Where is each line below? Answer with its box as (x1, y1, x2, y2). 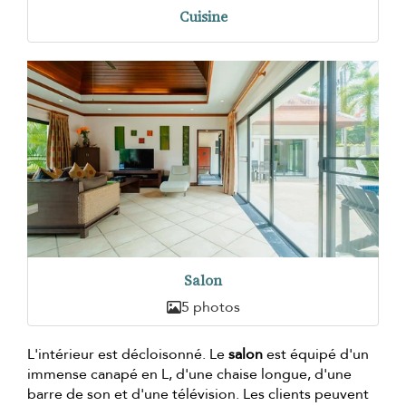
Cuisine (179, 6, 227, 26)
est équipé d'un (263, 343, 369, 364)
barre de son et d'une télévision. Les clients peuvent (27, 383, 369, 404)
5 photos (180, 296, 240, 317)
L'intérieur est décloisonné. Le (27, 343, 228, 364)
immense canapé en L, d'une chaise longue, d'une (27, 363, 352, 384)
